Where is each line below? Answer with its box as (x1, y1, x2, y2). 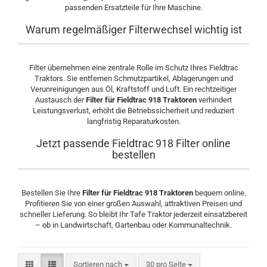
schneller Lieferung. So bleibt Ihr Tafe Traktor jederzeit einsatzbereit (20, 210, 247, 219)
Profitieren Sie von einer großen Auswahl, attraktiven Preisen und (25, 199, 242, 208)
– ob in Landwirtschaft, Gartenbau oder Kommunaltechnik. (35, 221, 232, 229)
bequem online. (193, 188, 246, 197)
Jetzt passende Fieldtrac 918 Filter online (36, 137, 231, 150)
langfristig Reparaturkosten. (86, 117, 181, 126)
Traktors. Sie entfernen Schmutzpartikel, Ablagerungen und (34, 74, 233, 83)
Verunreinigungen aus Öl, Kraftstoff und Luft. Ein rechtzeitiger (30, 85, 237, 94)
